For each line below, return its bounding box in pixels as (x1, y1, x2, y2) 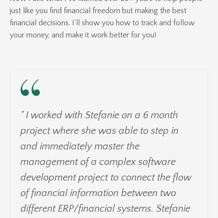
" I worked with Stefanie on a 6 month (20, 109, 178, 121)
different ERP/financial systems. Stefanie (20, 203, 190, 214)
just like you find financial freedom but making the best (10, 6, 186, 16)
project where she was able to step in (20, 125, 179, 136)
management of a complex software (20, 156, 176, 167)
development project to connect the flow (20, 172, 191, 183)
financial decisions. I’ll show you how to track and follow (10, 18, 195, 28)
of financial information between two (20, 187, 176, 199)
